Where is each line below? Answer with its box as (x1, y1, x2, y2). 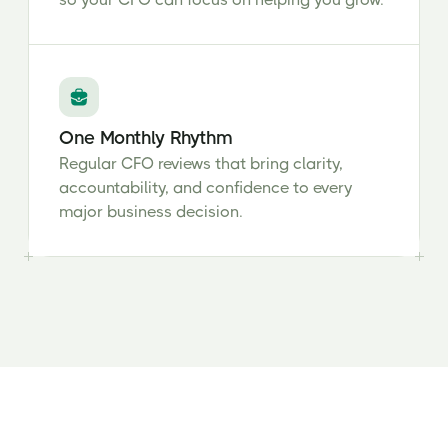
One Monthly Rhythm (59, 127, 233, 148)
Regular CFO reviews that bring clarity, (59, 154, 343, 173)
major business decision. (59, 202, 243, 221)
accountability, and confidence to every (59, 178, 352, 197)
